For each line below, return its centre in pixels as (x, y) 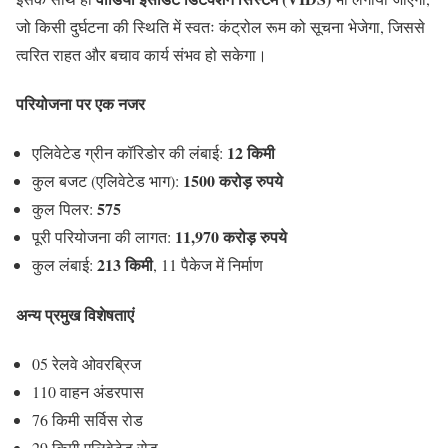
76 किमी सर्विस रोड (87, 419)
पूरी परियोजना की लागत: (103, 237)
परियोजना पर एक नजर (80, 104)
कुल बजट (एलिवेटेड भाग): (107, 181)
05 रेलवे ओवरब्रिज (86, 363)
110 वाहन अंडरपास (88, 391)
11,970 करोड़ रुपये (231, 237)
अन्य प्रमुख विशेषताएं (75, 314)
